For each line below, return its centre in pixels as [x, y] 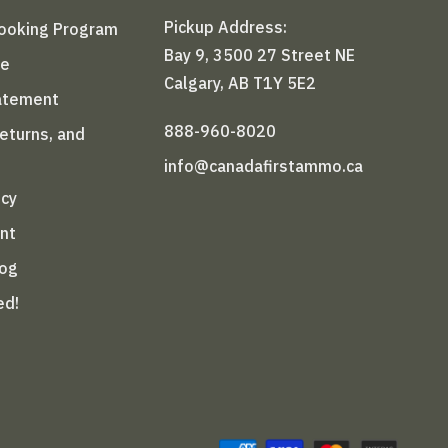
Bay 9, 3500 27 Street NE [260, 54]
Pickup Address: [226, 26]
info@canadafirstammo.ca [264, 165]
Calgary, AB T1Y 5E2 [242, 82]
